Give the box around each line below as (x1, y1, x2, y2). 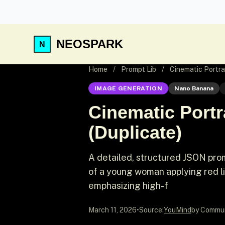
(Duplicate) (88, 122, 182, 143)
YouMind (164, 206, 191, 214)
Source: (139, 206, 164, 214)
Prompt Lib (121, 65, 156, 73)
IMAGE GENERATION (94, 85, 162, 92)
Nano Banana (174, 85, 213, 92)
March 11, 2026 (88, 206, 137, 214)
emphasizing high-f (88, 180, 168, 191)
